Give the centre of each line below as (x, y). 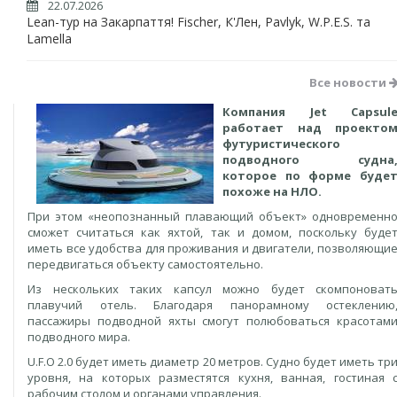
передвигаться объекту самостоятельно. (145, 264)
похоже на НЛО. (272, 191)
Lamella (49, 39)
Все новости (349, 82)
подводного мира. (79, 337)
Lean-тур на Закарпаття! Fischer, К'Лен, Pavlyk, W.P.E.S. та (198, 22)
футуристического (281, 144)
